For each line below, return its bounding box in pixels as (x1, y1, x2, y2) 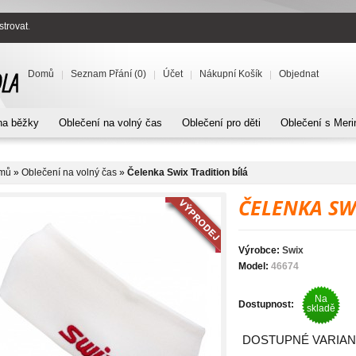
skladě (307, 303, 335, 314)
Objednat (279, 68, 319, 79)
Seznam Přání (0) (71, 68, 146, 79)
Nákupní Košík (199, 68, 262, 79)
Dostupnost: (238, 299, 294, 310)
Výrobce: (238, 245, 280, 256)
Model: (238, 261, 269, 272)
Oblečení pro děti (182, 117, 261, 129)
